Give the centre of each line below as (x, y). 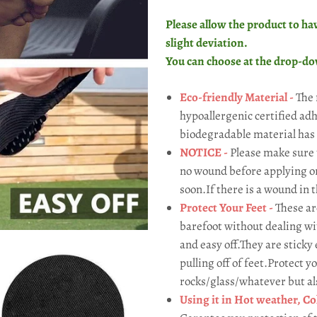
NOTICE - (205, 153)
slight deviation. (207, 43)
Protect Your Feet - (227, 208)
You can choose (204, 62)
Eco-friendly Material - (237, 98)
